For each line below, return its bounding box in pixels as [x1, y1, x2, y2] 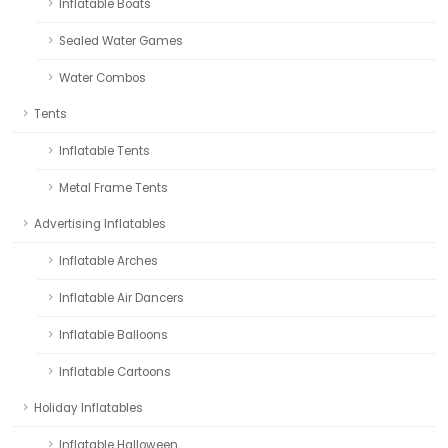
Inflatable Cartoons [59, 364, 171, 381]
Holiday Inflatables [34, 400, 143, 417]
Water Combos [59, 70, 146, 87]
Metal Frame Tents [59, 180, 168, 197]
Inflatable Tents [59, 143, 150, 160]
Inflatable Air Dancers [59, 290, 184, 307]
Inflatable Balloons [59, 327, 168, 344]
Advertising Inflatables [34, 216, 166, 233]
